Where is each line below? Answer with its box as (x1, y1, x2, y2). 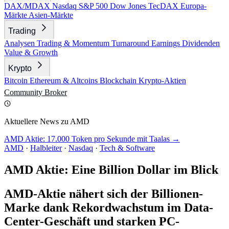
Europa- (180, 2, 207, 10)
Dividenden (182, 39, 220, 48)
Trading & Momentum (37, 39, 111, 48)
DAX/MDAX (4, 2, 52, 10)
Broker (44, 88, 67, 97)
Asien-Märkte (29, 11, 73, 19)
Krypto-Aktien (139, 76, 186, 85)
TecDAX (148, 2, 180, 10)
